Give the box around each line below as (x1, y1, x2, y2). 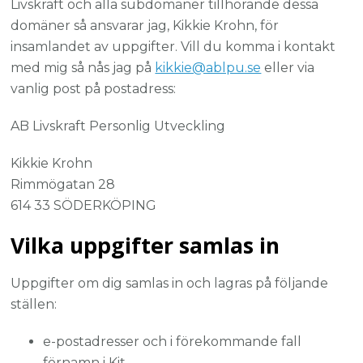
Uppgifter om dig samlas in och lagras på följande (11, 275, 329, 292)
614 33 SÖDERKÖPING (11, 198, 157, 214)
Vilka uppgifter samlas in (11, 230, 280, 261)
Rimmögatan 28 (11, 177, 116, 193)
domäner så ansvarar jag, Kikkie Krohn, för (11, 18, 280, 34)
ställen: (11, 297, 58, 313)
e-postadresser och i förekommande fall (43, 334, 302, 350)
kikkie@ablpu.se (155, 60, 262, 76)
